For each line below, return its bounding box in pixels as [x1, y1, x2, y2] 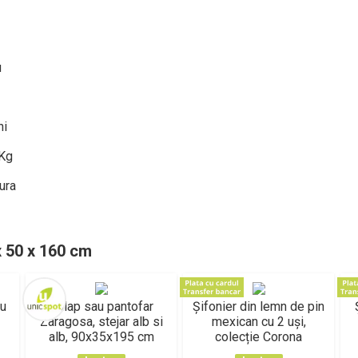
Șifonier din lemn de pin [193, 299, 324, 314]
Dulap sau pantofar [49, 299, 153, 314]
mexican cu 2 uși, [211, 314, 306, 329]
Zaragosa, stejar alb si [39, 314, 163, 329]
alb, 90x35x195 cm [48, 329, 154, 344]
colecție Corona [215, 329, 302, 344]
